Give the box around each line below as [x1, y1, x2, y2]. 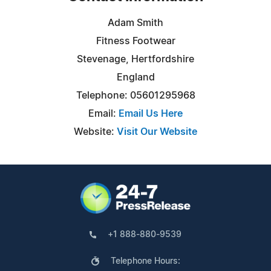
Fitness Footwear [96, 36, 175, 46]
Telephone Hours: [110, 256, 180, 266]
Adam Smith [108, 18, 163, 28]
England [116, 72, 155, 82]
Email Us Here [119, 108, 183, 119]
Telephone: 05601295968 [76, 90, 195, 100]
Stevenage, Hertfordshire [77, 54, 194, 64]
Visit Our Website [117, 126, 197, 137]
